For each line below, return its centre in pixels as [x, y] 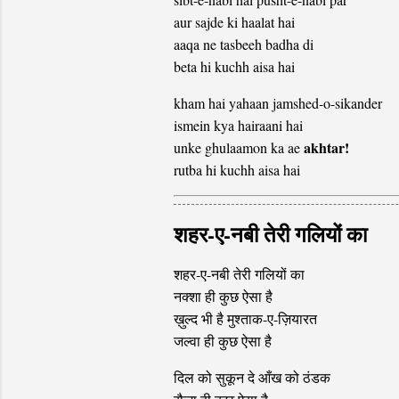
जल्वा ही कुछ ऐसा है [222, 341]
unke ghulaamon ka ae [238, 148]
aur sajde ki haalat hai [234, 22]
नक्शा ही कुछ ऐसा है [223, 297]
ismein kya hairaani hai [238, 126]
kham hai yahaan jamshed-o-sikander [277, 103]
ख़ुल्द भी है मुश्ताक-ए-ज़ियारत [245, 319]
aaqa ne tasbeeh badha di [243, 45]
